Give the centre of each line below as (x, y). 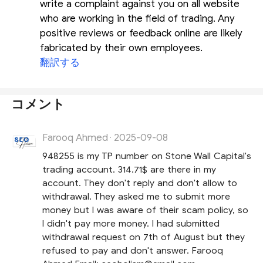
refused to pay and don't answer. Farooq (132, 251)
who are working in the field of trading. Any (138, 19)
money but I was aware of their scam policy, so (145, 210)
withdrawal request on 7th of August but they (143, 237)
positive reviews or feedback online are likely (141, 33)
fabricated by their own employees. (122, 48)
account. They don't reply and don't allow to (139, 183)
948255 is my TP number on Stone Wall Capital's (146, 156)
